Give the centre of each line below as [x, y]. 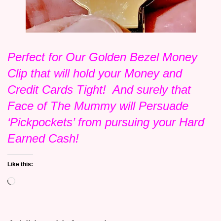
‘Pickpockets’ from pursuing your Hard [106, 122]
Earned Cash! [43, 139]
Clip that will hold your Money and [95, 74]
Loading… [31, 180]
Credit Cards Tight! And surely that [99, 90]
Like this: [20, 165]
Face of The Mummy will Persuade [98, 106]
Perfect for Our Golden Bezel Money [102, 57]
